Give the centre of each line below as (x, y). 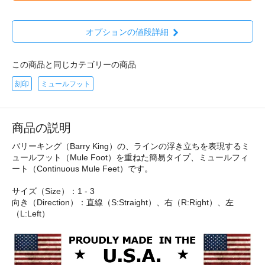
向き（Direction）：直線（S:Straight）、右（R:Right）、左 (123, 202)
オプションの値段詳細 (127, 32)
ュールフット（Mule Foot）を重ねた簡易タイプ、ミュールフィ (130, 157)
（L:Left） (31, 213)
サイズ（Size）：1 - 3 (53, 191)
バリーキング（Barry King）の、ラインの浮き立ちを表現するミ (131, 146)
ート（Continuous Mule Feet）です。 (82, 168)
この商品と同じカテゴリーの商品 (74, 64)
